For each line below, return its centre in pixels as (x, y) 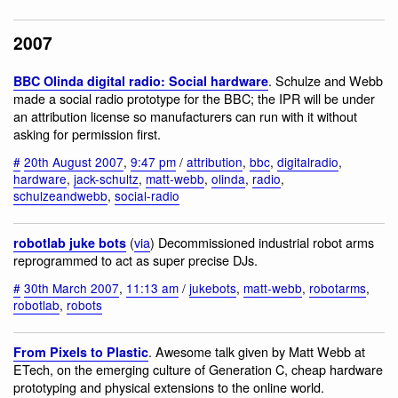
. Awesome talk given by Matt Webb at (257, 352)
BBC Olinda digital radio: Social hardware (141, 81)
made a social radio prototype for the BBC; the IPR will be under (194, 99)
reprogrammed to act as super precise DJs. (135, 260)
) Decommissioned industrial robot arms (262, 243)
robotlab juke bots (70, 243)
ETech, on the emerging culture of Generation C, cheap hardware (198, 370)
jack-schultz (106, 178)
